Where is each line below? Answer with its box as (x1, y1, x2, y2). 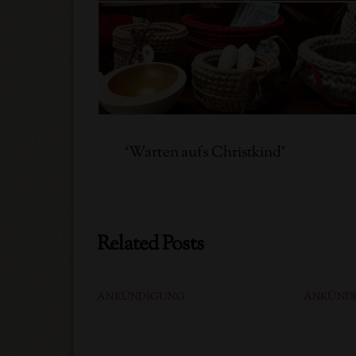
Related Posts (97, 230, 204, 260)
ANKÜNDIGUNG (97, 290, 185, 305)
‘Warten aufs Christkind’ (125, 141, 285, 164)
